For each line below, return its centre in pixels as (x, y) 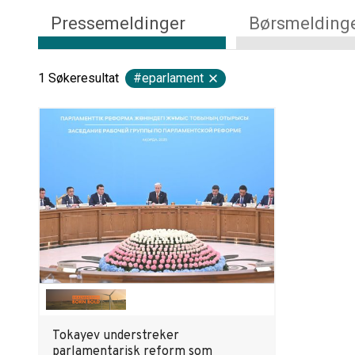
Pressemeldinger (118, 23)
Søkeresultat (84, 78)
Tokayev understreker (116, 336)
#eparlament (168, 78)
